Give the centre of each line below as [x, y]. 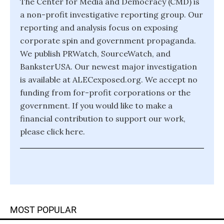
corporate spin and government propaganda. [108, 40]
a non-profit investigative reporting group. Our [111, 14]
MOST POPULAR [43, 209]
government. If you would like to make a [96, 105]
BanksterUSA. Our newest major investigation [108, 66]
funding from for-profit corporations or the [105, 92]
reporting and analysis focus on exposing [99, 27]
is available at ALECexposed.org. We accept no [109, 79]
